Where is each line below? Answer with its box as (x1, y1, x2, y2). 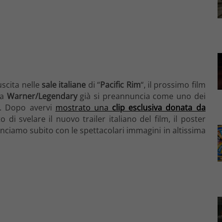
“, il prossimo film (140, 79, 206, 90)
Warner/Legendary (6, 90, 77, 102)
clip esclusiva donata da (112, 102, 206, 113)
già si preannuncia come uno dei (77, 90, 206, 102)
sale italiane (41, 79, 86, 90)
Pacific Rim (100, 79, 141, 90)
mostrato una (55, 102, 112, 113)
